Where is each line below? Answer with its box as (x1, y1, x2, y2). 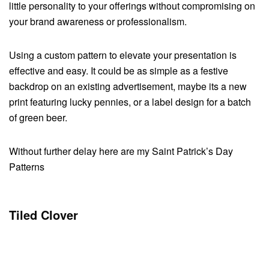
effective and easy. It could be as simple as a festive (9, 64, 228, 78)
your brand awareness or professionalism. (9, 14, 189, 29)
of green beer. (9, 110, 70, 125)
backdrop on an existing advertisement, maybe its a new (9, 79, 247, 94)
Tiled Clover (9, 206, 78, 224)
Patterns (9, 160, 47, 174)
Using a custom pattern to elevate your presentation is (9, 48, 237, 62)
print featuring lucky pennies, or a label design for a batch (9, 95, 251, 109)
